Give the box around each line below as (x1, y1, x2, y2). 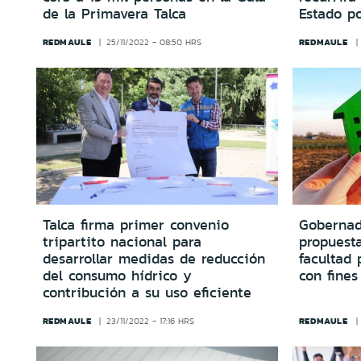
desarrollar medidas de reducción (42, 247, 265, 269)
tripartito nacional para (42, 230, 201, 252)
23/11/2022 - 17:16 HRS (106, 314, 194, 327)
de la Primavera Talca (42, 3, 186, 25)
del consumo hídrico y (42, 264, 192, 286)
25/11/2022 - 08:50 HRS (106, 36, 201, 49)
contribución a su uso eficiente (42, 281, 251, 303)
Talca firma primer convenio (42, 214, 229, 235)
